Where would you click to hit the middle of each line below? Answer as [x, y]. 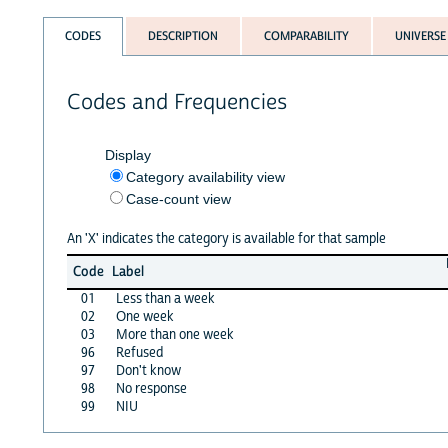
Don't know [148, 370]
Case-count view [178, 198]
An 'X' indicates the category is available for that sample [226, 238]
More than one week [174, 334]
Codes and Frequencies [176, 102]
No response [151, 388]
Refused [139, 352]
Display [127, 154]
